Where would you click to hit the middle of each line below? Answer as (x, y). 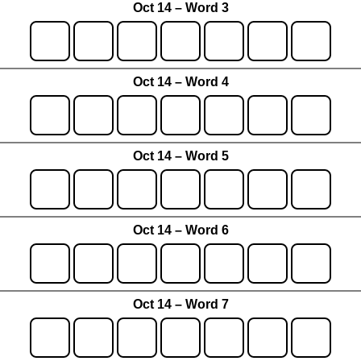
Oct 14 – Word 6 (180, 230)
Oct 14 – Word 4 (180, 82)
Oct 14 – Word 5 (180, 156)
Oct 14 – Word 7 (180, 305)
